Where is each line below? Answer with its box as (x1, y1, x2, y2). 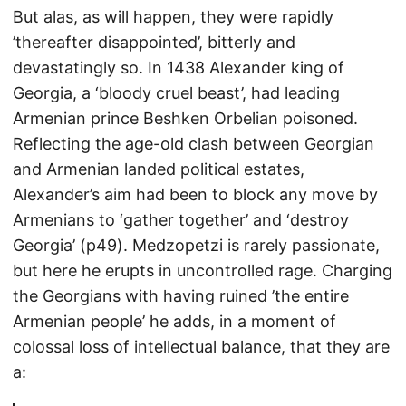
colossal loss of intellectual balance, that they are (13, 337, 390, 356)
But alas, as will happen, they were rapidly (13, 7, 333, 26)
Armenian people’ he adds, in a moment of (13, 312, 336, 331)
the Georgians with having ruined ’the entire (13, 286, 349, 305)
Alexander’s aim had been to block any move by (13, 185, 378, 204)
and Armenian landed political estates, (13, 159, 304, 179)
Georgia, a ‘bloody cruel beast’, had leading (13, 83, 340, 102)
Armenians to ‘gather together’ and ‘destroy (13, 210, 349, 229)
